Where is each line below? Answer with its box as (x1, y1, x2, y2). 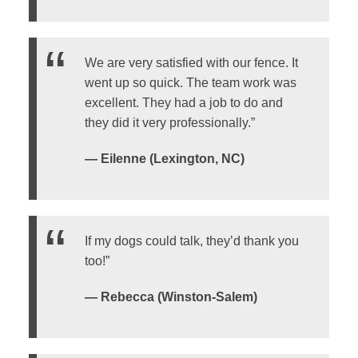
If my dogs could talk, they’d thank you (84, 234, 299, 249)
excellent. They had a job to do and (84, 95, 283, 109)
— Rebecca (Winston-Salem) (84, 290, 257, 304)
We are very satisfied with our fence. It (84, 55, 298, 70)
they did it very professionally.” (84, 115, 255, 129)
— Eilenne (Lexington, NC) (84, 151, 245, 165)
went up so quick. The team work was (84, 75, 296, 89)
